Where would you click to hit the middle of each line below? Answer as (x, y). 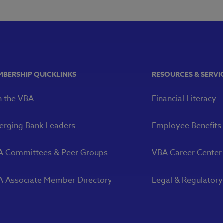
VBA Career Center (187, 153)
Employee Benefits (187, 126)
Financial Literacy (184, 99)
